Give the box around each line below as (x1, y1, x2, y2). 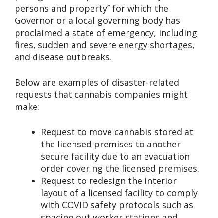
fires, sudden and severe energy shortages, (15, 38, 195, 51)
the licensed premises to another (41, 138, 181, 150)
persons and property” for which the (15, 2, 168, 14)
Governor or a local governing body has (15, 14, 180, 26)
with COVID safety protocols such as (41, 199, 193, 211)
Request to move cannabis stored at (41, 126, 193, 138)
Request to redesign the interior (41, 174, 177, 186)
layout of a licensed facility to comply (41, 186, 198, 199)
